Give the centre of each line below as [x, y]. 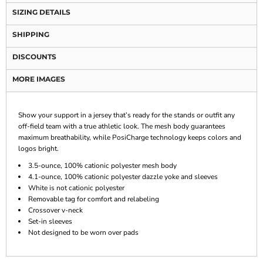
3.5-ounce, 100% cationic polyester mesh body [102, 165]
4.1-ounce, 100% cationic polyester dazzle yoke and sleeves [123, 176]
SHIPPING [31, 34]
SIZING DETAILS [41, 12]
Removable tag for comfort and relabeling [94, 199]
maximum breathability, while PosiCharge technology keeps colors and [130, 137]
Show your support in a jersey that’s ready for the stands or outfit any [127, 115]
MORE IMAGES [39, 79]
